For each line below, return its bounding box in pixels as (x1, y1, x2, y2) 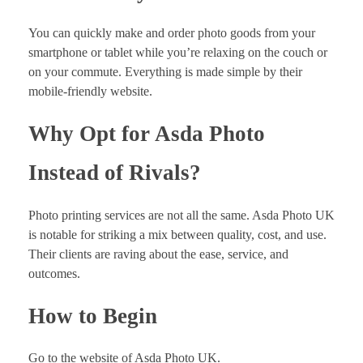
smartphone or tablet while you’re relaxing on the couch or (28, 45, 327, 60)
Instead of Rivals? (28, 160, 201, 186)
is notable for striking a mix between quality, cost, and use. (28, 227, 327, 241)
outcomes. (28, 266, 80, 280)
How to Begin (28, 303, 157, 328)
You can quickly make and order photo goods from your (28, 26, 315, 41)
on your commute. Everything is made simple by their (28, 65, 302, 79)
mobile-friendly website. (28, 84, 152, 99)
